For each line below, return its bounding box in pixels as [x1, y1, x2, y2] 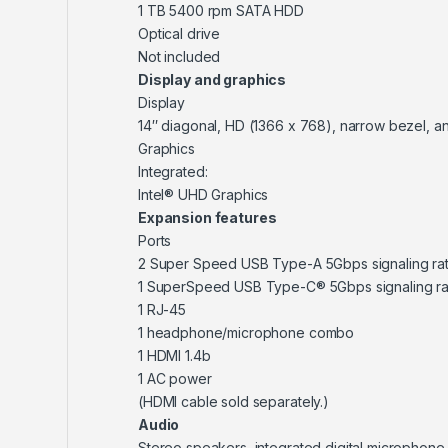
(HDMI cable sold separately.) [138, 393, 329, 411]
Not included [138, 48, 221, 66]
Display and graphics [138, 71, 287, 89]
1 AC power [138, 370, 212, 388]
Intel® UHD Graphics [138, 186, 269, 204]
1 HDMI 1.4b [138, 347, 211, 365]
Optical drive [138, 25, 221, 43]
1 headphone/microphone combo [138, 324, 355, 342]
